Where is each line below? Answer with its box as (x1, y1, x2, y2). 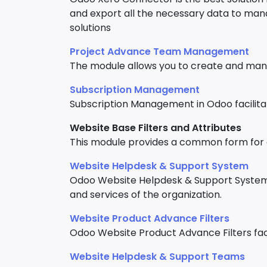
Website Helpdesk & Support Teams (70, 250, 245, 263)
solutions (70, 21, 111, 35)
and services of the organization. (70, 188, 222, 201)
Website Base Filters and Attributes (70, 121, 241, 135)
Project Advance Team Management (70, 45, 249, 58)
